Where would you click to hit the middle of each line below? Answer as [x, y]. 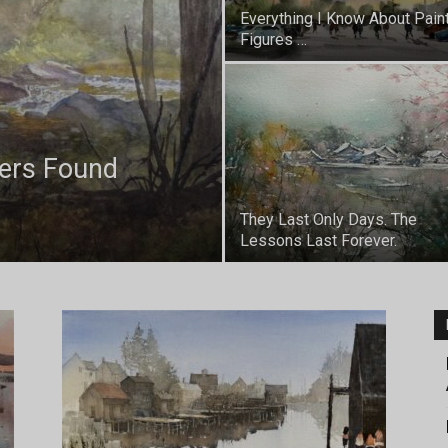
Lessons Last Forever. [318, 240]
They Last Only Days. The [328, 219]
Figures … [273, 39]
